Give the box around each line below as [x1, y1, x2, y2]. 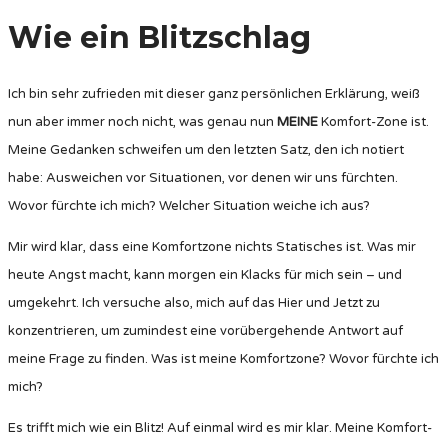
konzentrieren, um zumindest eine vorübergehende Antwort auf [8, 323, 403, 340]
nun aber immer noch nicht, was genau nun [8, 114, 277, 131]
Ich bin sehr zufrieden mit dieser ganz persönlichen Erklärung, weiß [8, 86, 420, 103]
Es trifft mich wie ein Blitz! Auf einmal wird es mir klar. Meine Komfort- [8, 420, 432, 437]
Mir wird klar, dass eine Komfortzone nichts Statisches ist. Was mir [8, 239, 416, 256]
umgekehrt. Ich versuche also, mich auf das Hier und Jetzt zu [8, 295, 380, 312]
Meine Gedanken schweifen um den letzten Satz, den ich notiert [8, 142, 404, 159]
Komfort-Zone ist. [318, 114, 429, 131]
